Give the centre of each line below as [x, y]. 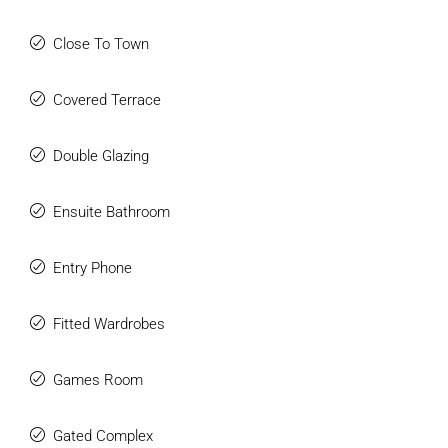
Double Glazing [101, 156]
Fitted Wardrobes [109, 324]
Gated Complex [103, 436]
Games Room [98, 380]
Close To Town [101, 44]
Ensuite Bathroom [111, 212]
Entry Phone [92, 268]
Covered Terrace [107, 100]
